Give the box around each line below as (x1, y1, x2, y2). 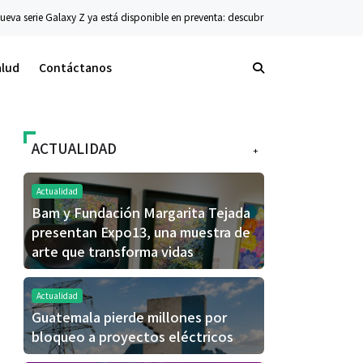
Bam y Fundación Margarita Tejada (32, 203, 250, 223)
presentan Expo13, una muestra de (32, 222, 250, 242)
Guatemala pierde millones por (32, 307, 227, 327)
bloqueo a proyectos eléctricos (32, 327, 233, 347)
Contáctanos (39, 59, 112, 75)
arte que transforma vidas (32, 241, 194, 262)
